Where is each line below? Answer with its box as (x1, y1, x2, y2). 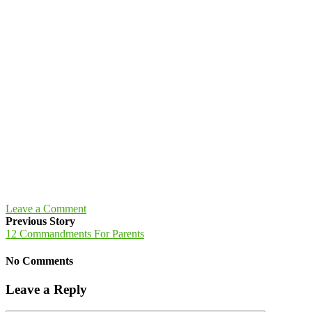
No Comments (6, 254, 73, 267)
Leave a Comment (6, 202, 86, 214)
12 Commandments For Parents (6, 227, 144, 240)
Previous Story (6, 214, 75, 227)
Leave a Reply (6, 282, 87, 297)
